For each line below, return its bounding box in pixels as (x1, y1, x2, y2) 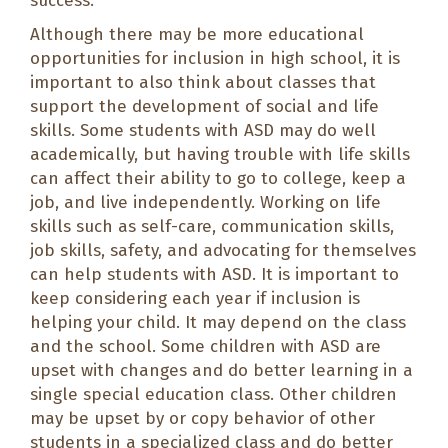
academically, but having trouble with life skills (30, 143, 410, 165)
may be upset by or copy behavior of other (30, 407, 375, 429)
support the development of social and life (30, 95, 379, 117)
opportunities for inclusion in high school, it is (30, 47, 400, 69)
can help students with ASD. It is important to (30, 263, 399, 285)
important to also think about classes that (30, 71, 376, 93)
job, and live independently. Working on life (30, 191, 381, 213)
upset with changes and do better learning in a (30, 359, 413, 381)
